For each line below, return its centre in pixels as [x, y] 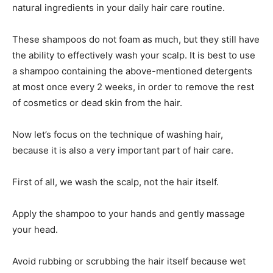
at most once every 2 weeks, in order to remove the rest [133, 87]
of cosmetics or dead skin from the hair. [97, 102]
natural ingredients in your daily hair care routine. [119, 7]
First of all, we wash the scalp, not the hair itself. [115, 182]
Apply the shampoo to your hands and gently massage [129, 213]
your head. [35, 229]
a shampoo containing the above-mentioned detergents [132, 71]
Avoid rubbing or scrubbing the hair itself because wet [129, 261]
